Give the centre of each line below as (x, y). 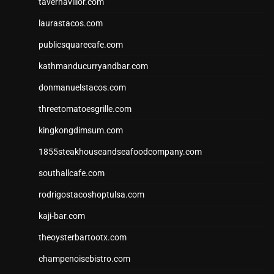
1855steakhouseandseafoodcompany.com (120, 152)
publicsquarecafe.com (81, 45)
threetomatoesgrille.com (85, 109)
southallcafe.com (72, 173)
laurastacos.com (71, 24)
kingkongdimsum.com (81, 131)
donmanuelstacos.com (82, 88)
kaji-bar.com (62, 216)
